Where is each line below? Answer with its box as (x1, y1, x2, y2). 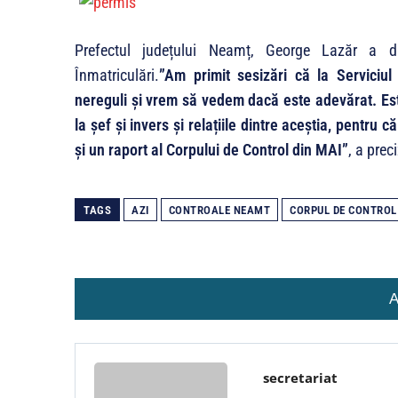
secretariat (263, 369, 338, 386)
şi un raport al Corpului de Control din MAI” (75, 140, 348, 159)
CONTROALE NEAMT (168, 203, 270, 217)
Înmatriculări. (75, 66, 159, 84)
